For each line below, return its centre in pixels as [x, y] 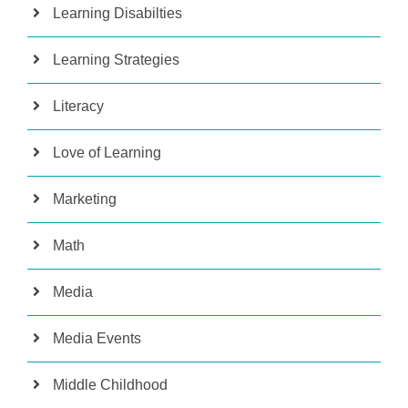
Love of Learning [107, 152]
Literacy [78, 106]
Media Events [97, 338]
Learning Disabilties [117, 13]
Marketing [85, 199]
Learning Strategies [116, 59]
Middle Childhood [110, 384]
